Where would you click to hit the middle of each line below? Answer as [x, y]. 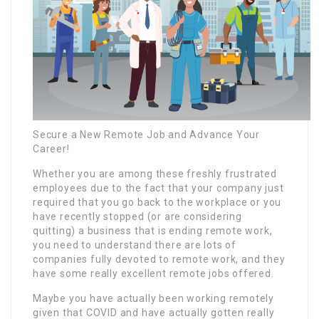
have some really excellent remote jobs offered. [153, 273]
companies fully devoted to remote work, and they [159, 259]
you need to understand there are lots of [135, 245]
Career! [51, 148]
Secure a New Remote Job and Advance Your [146, 134]
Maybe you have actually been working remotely [153, 298]
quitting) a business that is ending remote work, [153, 230]
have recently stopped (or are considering [137, 216]
